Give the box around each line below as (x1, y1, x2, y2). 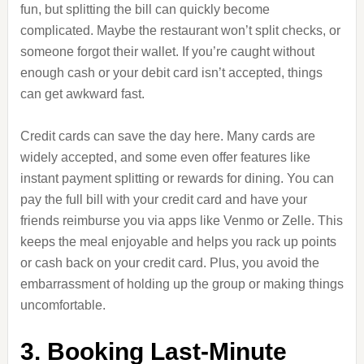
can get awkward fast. (19, 87, 145, 101)
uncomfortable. (19, 298, 106, 312)
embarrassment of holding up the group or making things (19, 277, 344, 291)
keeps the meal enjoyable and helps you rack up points (19, 235, 336, 249)
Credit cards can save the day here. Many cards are (19, 129, 315, 143)
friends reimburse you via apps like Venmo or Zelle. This (19, 214, 343, 227)
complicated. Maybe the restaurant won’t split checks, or (19, 24, 340, 37)
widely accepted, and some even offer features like (19, 150, 310, 164)
